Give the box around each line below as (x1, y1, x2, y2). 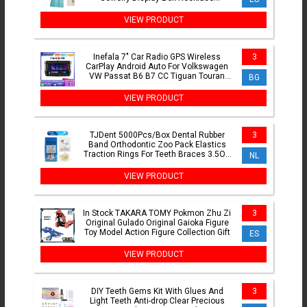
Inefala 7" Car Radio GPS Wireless (93, 52, 221, 62)
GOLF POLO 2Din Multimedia (103, 81, 210, 91)
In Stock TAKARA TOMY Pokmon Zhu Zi (83, 208, 231, 219)
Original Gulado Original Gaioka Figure (85, 218, 229, 228)
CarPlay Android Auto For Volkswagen (86, 62, 228, 72)
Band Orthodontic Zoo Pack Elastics (88, 140, 226, 150)
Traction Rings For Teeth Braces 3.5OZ (83, 149, 231, 160)
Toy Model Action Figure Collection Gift (84, 228, 230, 238)
